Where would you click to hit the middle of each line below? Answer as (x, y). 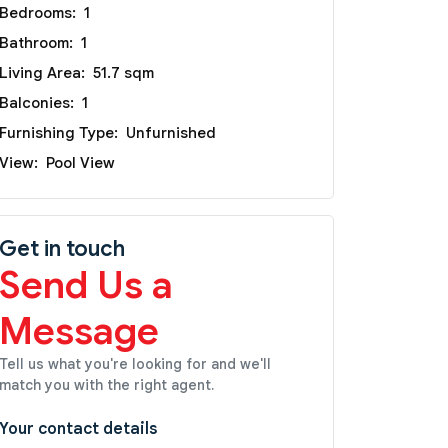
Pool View (80, 162)
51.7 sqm (123, 72)
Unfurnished (171, 132)
